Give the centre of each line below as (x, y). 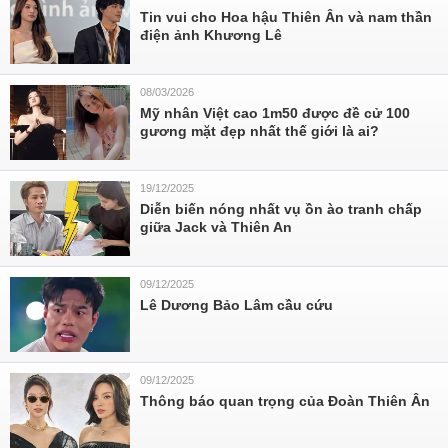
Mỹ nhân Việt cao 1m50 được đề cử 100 (275, 113)
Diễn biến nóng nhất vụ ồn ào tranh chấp (281, 209)
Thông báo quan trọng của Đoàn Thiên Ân (285, 401)
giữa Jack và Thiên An (216, 227)
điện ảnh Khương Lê (211, 35)
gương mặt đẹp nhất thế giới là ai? (259, 131)
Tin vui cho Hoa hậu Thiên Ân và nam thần (286, 17)
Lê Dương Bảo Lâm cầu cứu (236, 305)
